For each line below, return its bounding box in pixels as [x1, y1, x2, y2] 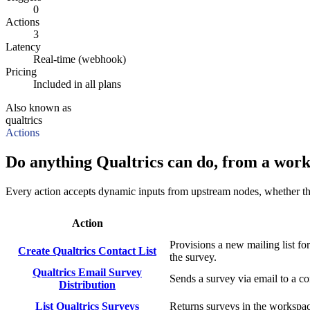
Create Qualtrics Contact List [18, 244, 156, 257]
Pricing [6, 65, 37, 77]
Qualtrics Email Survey [33, 266, 142, 278]
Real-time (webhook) [33, 53, 126, 65]
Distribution [59, 278, 116, 291]
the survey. [170, 250, 217, 263]
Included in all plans [33, 77, 121, 90]
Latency [6, 40, 41, 53]
